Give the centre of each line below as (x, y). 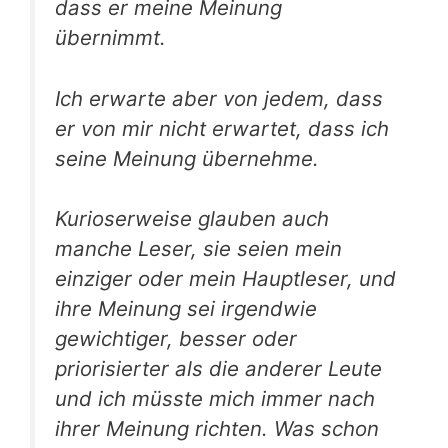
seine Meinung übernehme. (187, 158)
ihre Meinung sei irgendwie (186, 309)
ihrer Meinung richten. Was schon (217, 429)
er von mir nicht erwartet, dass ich (222, 128)
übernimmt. (110, 38)
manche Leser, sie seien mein (198, 249)
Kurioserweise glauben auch (192, 219)
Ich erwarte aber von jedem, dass (219, 98)
